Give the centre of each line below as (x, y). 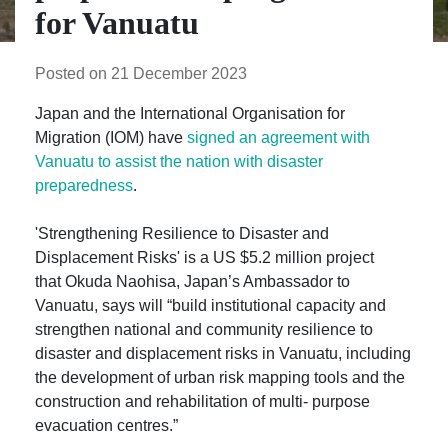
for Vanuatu (117, 23)
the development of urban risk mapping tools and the (220, 377)
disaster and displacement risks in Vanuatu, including (223, 353)
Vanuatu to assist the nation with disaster (179, 161)
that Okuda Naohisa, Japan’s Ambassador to (192, 281)
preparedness (84, 185)
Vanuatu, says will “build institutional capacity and (210, 305)
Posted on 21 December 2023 (141, 73)
